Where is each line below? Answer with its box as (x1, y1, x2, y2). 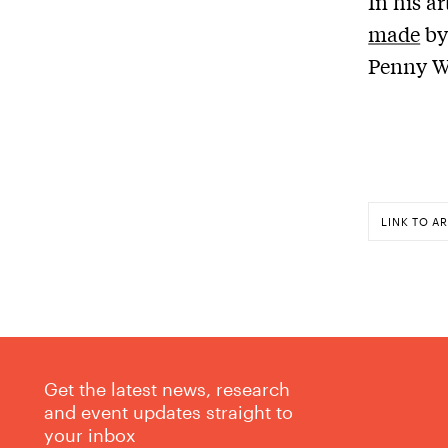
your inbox (44, 423, 136, 445)
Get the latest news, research (44, 377, 290, 399)
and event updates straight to (44, 400, 293, 422)
